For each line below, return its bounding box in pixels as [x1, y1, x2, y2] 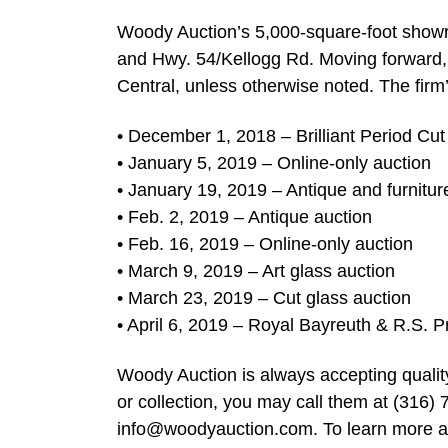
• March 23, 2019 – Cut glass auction [117, 287, 411, 308]
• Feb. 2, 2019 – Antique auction [117, 206, 372, 227]
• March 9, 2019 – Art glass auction [117, 260, 395, 281]
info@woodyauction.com [117, 418, 313, 439]
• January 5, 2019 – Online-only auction [117, 152, 431, 173]
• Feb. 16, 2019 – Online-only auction [117, 233, 413, 254]
